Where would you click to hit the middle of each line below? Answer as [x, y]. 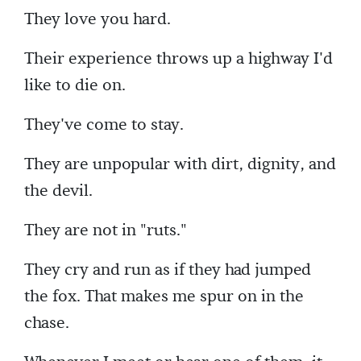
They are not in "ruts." [106, 230]
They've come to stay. [104, 125]
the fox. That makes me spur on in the [164, 297]
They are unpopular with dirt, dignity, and [180, 164]
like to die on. [75, 85]
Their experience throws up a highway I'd [178, 59]
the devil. [58, 191]
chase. [47, 323]
